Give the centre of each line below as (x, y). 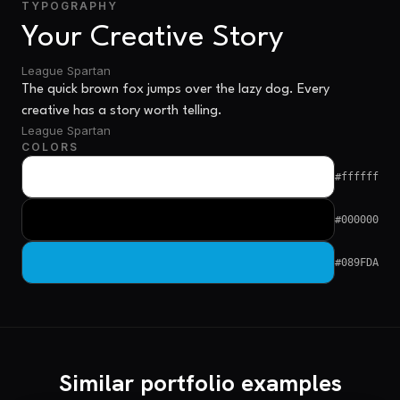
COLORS (50, 146)
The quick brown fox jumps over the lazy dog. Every (175, 89)
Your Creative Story (153, 37)
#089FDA (357, 262)
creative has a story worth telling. (122, 111)
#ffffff (357, 176)
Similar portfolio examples (200, 383)
